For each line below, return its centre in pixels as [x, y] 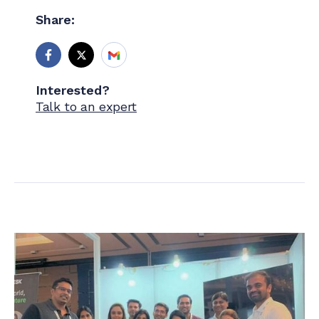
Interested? [73, 90]
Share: [55, 20]
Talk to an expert [87, 106]
